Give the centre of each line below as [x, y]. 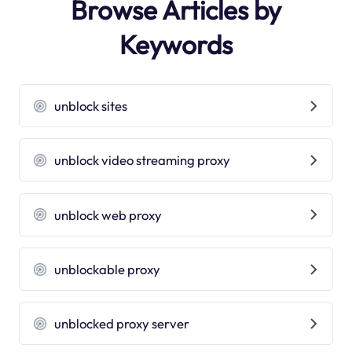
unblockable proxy [108, 269]
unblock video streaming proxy [143, 160]
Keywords [176, 44]
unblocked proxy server [122, 324]
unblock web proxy [108, 214]
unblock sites [91, 106]
